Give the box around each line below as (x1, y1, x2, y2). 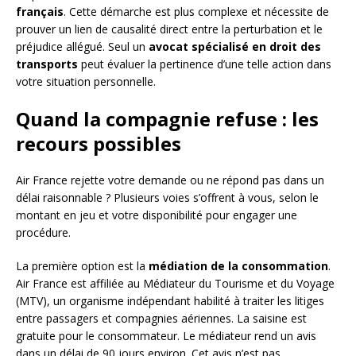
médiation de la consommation (149, 257, 328, 273)
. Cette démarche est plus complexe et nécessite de (64, 3, 329, 19)
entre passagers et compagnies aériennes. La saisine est (16, 310, 307, 326)
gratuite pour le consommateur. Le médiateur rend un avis (16, 327, 316, 343)
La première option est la (16, 257, 149, 273)
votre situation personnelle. (16, 73, 156, 89)
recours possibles (16, 130, 181, 157)
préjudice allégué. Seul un (16, 38, 149, 54)
